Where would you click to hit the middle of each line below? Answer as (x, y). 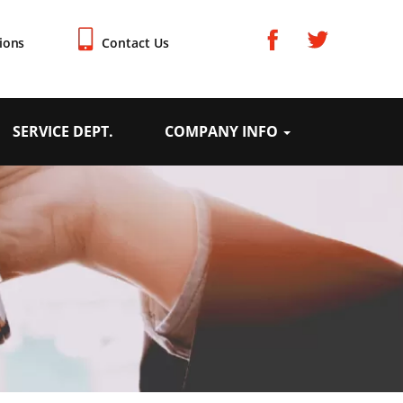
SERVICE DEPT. (63, 131)
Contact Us (136, 43)
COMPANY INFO (224, 131)
